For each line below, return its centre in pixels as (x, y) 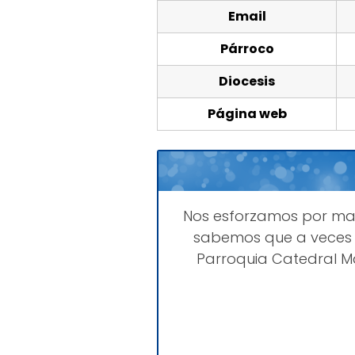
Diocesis (247, 82)
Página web (247, 114)
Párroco (247, 49)
